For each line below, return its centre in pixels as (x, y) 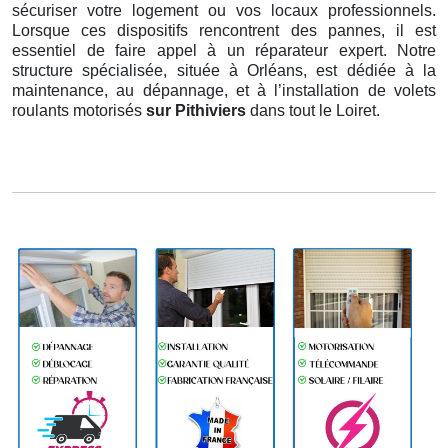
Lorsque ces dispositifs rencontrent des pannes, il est (224, 31)
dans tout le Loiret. (315, 111)
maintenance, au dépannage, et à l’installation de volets (224, 91)
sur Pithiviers (198, 111)
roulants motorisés (79, 111)
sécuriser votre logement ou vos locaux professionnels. (224, 11)
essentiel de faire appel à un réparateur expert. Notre (224, 51)
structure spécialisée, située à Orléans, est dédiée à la (224, 71)
